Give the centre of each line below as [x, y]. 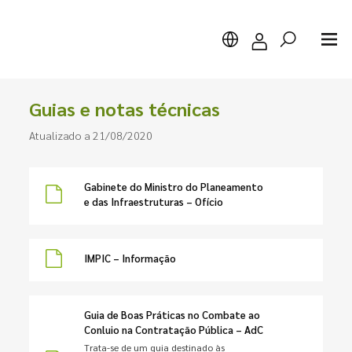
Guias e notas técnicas [125, 108]
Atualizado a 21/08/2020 [91, 135]
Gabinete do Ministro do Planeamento [173, 187]
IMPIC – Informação [130, 258]
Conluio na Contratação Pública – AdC [173, 330]
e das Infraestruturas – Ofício [153, 202]
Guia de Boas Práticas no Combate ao [172, 315]
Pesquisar [61, 169]
